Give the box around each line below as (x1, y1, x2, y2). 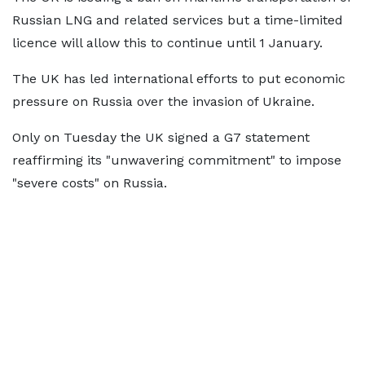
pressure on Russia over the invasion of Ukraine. (12, 94, 314, 109)
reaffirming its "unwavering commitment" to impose (12, 152, 341, 168)
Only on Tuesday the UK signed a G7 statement (12, 130, 310, 145)
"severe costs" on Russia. (12, 175, 167, 191)
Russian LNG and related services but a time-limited (12, 12, 343, 28)
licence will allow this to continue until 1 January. (12, 35, 323, 51)
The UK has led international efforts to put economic (12, 71, 345, 86)
